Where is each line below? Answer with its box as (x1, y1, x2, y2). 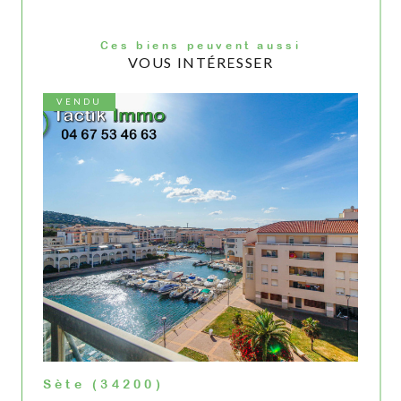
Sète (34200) (43, 377, 164, 391)
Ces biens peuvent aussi (111, 39, 302, 52)
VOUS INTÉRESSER (127, 54, 274, 71)
